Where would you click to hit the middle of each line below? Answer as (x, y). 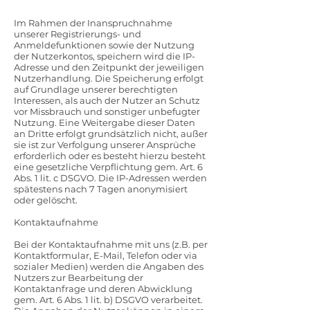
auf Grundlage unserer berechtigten (96, 89)
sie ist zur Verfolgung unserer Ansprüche (105, 145)
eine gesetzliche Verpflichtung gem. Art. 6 (108, 167)
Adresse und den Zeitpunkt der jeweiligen (109, 67)
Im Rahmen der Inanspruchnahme (93, 23)
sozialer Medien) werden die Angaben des (109, 266)
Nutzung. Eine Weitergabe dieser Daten (104, 122)
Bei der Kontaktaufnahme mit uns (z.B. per (111, 244)
